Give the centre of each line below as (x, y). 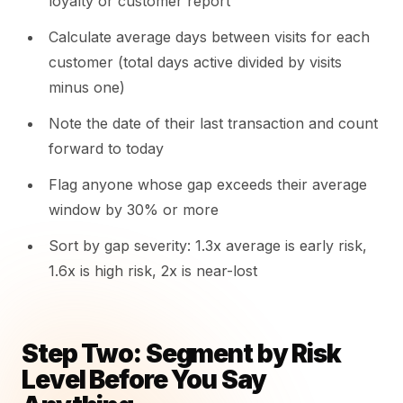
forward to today (106, 148)
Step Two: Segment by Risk (182, 354)
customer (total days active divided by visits (195, 62)
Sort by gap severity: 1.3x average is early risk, (208, 246)
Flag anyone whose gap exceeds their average (208, 184)
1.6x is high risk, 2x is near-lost (153, 271)
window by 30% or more (134, 210)
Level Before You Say (144, 380)
